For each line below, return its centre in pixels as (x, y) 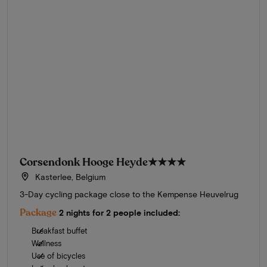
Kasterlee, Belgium (69, 176)
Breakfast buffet (59, 230)
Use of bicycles (58, 255)
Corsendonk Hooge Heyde (84, 162)
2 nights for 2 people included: (119, 212)
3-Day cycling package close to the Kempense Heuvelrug (129, 194)
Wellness (46, 243)
